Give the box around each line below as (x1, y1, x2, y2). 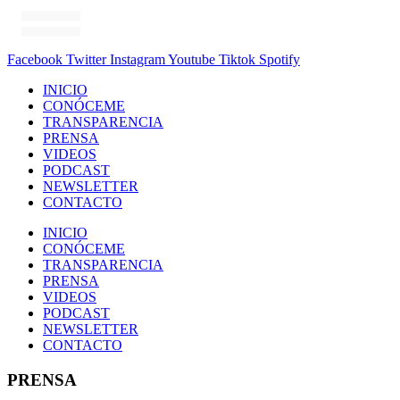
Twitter (66, 52, 106, 67)
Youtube (168, 52, 215, 67)
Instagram (110, 52, 165, 67)
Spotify (259, 52, 300, 67)
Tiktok (219, 52, 255, 67)
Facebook (7, 52, 62, 67)
